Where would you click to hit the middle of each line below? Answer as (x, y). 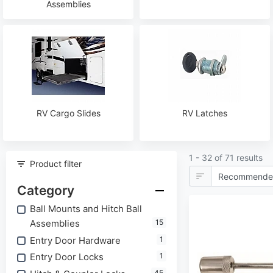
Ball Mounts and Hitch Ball (86, 209)
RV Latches (205, 113)
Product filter (55, 164)
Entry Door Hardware (75, 240)
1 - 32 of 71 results (226, 157)
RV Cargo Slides (68, 113)
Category (45, 191)
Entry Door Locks (66, 257)
